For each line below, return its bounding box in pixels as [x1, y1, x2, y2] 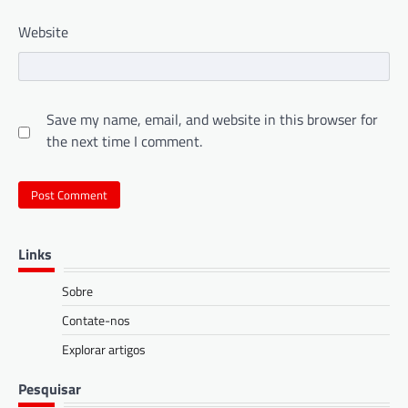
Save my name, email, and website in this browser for [46, 108, 378, 131]
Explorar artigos [62, 339, 146, 359]
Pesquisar [18, 377, 81, 400]
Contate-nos [62, 310, 130, 330]
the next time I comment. [46, 130, 202, 153]
